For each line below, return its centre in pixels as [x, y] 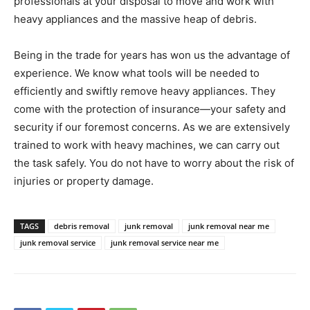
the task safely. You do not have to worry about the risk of [154, 163]
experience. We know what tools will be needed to [137, 73]
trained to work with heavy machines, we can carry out [147, 145]
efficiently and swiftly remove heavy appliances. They [145, 91]
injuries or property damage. [84, 181]
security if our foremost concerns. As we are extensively [152, 127]
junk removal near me [229, 226]
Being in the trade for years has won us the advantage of [152, 55]
